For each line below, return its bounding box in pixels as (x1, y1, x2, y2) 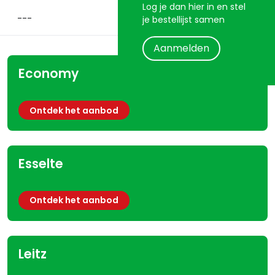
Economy (18, 65, 79, 83)
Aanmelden (153, 41, 209, 56)
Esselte (18, 155, 63, 173)
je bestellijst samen (142, 14, 225, 26)
